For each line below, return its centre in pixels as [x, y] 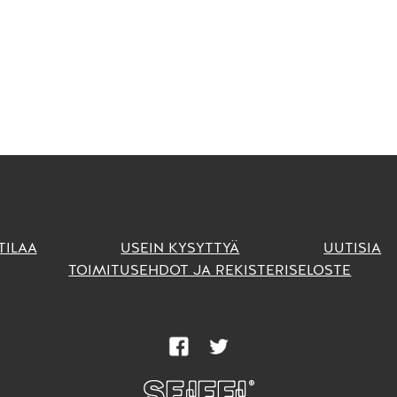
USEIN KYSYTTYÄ [180, 249]
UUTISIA [353, 249]
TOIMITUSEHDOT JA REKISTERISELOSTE [210, 271]
